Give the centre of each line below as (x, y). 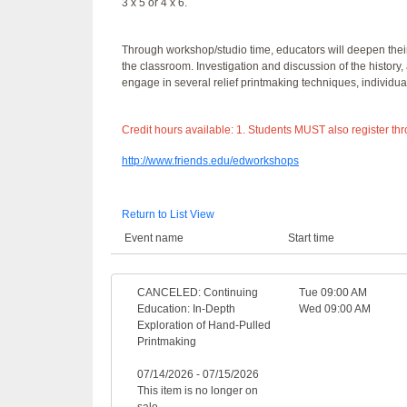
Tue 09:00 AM (333, 292)
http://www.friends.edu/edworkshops (210, 160)
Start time (312, 238)
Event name (154, 238)
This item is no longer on (198, 390)
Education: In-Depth (186, 308)
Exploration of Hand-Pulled (204, 325)
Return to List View (168, 214)
